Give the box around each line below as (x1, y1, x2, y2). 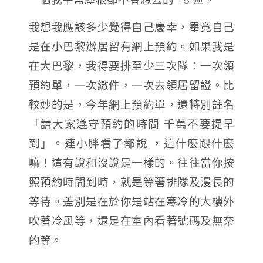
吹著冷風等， (28, 213, 97, 228)
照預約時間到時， (28, 174, 120, 190)
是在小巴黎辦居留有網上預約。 (28, 39, 189, 54)
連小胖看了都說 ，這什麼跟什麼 (64, 136, 235, 151)
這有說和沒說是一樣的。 (51, 155, 178, 170)
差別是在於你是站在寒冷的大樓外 (63, 194, 235, 209)
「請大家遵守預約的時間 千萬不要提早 (28, 116, 235, 131)
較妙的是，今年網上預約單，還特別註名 (28, 97, 235, 112)
